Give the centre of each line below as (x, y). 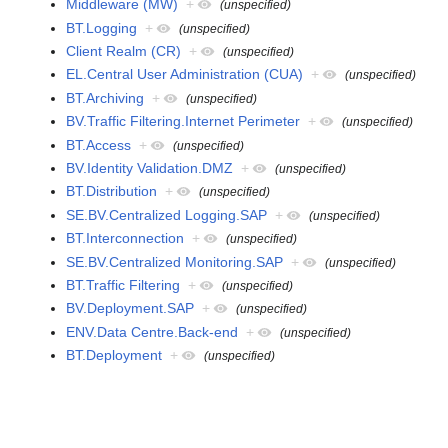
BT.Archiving (105, 97)
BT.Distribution (112, 191)
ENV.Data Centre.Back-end (152, 331)
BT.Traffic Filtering (123, 284)
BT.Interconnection (125, 238)
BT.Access (99, 144)
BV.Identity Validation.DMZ (150, 168)
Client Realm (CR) (124, 51)
